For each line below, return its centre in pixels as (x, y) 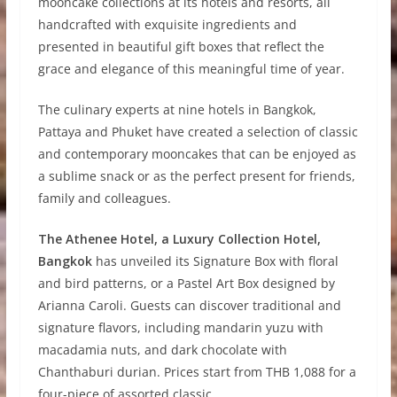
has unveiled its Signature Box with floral (215, 261)
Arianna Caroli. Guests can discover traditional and (189, 306)
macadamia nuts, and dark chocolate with (162, 350)
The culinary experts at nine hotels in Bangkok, (177, 110)
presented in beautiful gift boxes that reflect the (181, 47)
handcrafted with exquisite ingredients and (167, 25)
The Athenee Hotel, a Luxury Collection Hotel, (179, 239)
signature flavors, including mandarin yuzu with (180, 328)
